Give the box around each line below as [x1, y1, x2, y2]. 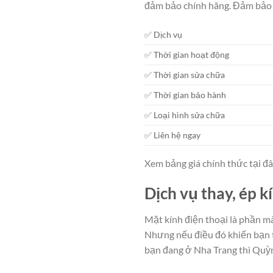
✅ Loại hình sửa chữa [144, 110, 225, 121]
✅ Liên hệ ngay [144, 130, 200, 141]
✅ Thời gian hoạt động [144, 49, 229, 60]
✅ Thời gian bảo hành [144, 90, 226, 101]
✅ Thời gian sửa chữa [144, 69, 225, 80]
